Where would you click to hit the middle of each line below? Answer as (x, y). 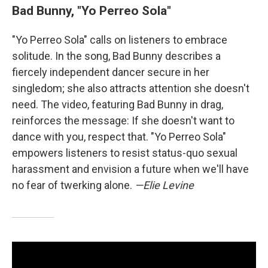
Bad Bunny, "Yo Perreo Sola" (92, 10)
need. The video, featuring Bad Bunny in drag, (118, 104)
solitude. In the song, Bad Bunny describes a (116, 56)
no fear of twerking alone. (73, 185)
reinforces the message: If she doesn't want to (123, 120)
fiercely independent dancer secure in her (111, 72)
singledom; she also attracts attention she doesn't (131, 88)
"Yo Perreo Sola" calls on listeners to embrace (120, 39)
